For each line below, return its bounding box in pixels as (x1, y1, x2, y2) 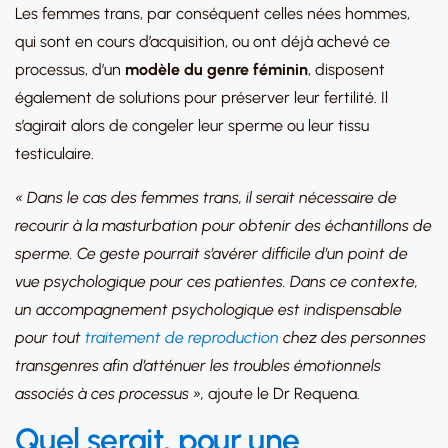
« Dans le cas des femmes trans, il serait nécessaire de (15, 188, 397, 207)
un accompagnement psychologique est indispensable (15, 300, 402, 319)
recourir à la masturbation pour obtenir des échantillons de (15, 216, 432, 235)
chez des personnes (279, 328, 426, 347)
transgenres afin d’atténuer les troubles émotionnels (15, 356, 381, 375)
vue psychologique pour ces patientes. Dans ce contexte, (15, 272, 418, 291)
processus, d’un (15, 60, 125, 79)
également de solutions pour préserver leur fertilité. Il (15, 88, 388, 107)
